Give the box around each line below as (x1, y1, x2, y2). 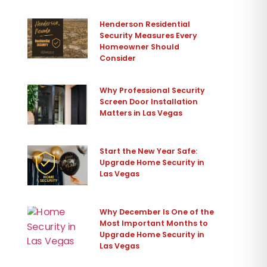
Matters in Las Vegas (100, 108, 183, 119)
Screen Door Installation (100, 97, 198, 107)
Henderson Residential (100, 19, 191, 30)
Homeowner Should (100, 42, 180, 52)
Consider (100, 53, 136, 64)
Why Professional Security (100, 85, 206, 96)
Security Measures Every (100, 30, 198, 41)
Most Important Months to (100, 218, 209, 229)
